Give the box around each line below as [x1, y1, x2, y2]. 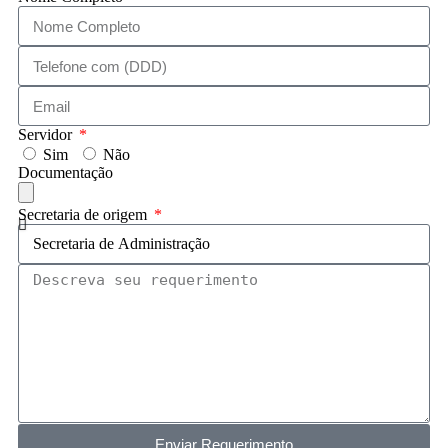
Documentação [18, 164, 113, 182]
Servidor [18, 126, 76, 144]
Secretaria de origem [18, 206, 151, 224]
